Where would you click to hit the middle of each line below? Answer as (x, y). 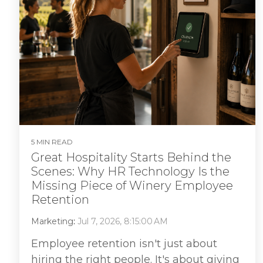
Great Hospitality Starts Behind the (131, 157)
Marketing (52, 221)
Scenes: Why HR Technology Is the (130, 171)
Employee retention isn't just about (124, 243)
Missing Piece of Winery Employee (132, 185)
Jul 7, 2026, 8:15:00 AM (123, 221)
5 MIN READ (52, 141)
